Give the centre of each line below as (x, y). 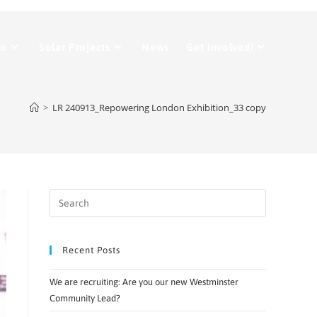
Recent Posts (91, 250)
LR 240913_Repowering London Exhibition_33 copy (159, 108)
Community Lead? (85, 298)
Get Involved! (220, 47)
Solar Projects (74, 47)
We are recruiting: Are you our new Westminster (144, 282)
